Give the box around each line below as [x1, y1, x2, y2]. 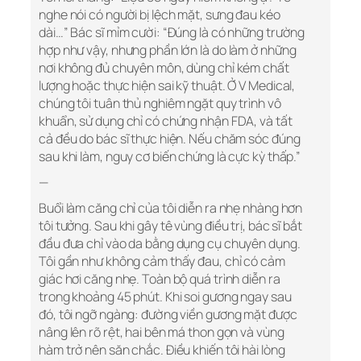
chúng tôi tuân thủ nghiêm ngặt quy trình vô [39, 94, 281, 113]
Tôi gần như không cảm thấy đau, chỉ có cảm [39, 252, 285, 271]
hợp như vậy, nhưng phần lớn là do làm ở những [39, 41, 297, 60]
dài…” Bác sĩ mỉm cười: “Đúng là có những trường [39, 23, 305, 42]
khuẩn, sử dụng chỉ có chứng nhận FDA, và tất [39, 112, 293, 131]
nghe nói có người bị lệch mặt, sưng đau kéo [39, 6, 280, 24]
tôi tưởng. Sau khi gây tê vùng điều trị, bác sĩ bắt [39, 217, 302, 235]
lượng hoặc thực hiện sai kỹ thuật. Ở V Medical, [39, 77, 296, 95]
